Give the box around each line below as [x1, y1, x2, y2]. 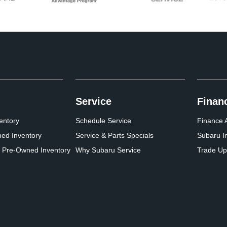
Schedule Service [75, 117, 132, 125]
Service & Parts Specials [75, 131, 154, 140]
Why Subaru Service [75, 146, 141, 155]
